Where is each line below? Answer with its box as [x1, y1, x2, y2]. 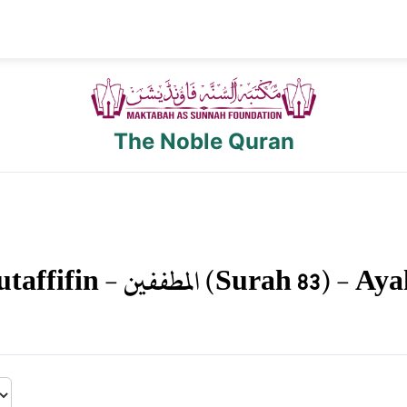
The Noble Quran [113, 128, 294, 155]
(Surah [199, 256, 297, 306]
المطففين [123, 256, 200, 306]
